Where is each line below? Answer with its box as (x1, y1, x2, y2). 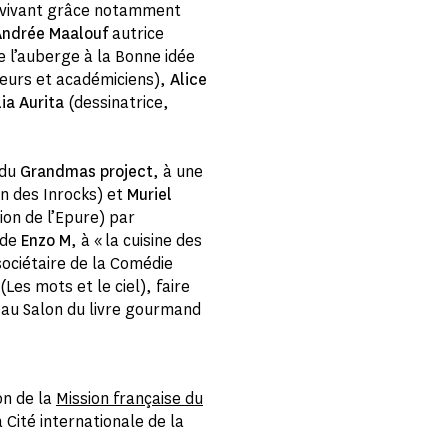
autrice (108, 23, 164, 44)
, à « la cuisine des (71, 230, 202, 251)
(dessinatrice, (64, 92, 169, 113)
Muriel (127, 184, 172, 205)
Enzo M (21, 230, 71, 251)
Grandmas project (20, 161, 153, 182)
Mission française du (56, 388, 203, 409)
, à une (153, 161, 203, 182)
